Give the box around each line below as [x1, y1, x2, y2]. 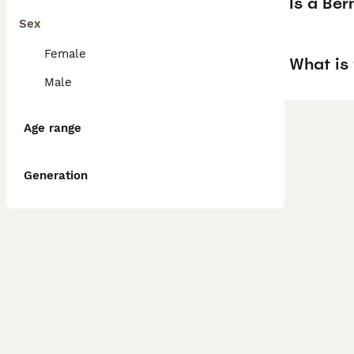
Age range [24, 121, 81, 135]
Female [44, 47, 86, 61]
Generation [24, 168, 88, 183]
